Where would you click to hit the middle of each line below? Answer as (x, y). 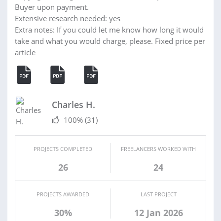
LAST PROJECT (158, 194)
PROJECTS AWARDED (63, 194)
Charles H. (74, 104)
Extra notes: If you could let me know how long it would (109, 29)
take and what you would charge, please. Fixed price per (110, 41)
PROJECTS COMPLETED (63, 148)
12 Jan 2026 (158, 212)
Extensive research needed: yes (68, 18)
